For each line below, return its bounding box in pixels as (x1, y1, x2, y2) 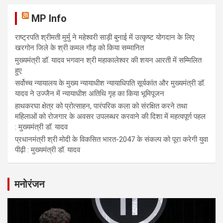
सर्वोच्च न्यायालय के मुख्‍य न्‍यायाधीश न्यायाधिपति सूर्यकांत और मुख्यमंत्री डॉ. (15, 79, 205, 88)
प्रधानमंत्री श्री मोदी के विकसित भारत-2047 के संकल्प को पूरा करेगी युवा (15, 135, 208, 144)
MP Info (31, 12, 67, 25)
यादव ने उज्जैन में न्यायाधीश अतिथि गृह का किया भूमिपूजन (15, 89, 164, 99)
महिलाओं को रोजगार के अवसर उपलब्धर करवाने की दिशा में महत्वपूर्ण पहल (15, 112, 206, 121)
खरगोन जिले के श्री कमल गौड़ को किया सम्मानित (15, 43, 144, 53)
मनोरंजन (14, 178, 44, 191)
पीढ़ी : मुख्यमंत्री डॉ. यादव (15, 145, 80, 155)
